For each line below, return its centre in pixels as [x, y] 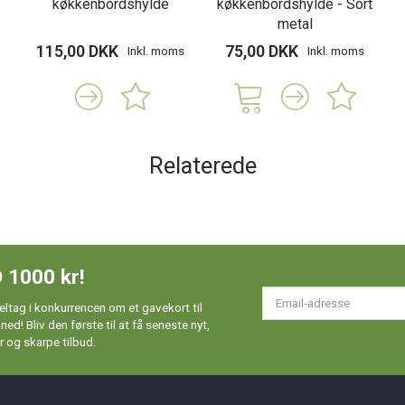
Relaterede [202, 166]
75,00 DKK [262, 52]
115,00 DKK [77, 52]
